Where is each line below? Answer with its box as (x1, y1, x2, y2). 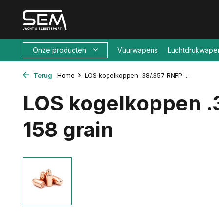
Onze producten (33, 46, 86, 54)
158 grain (23, 117, 114, 142)
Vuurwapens (117, 46, 158, 54)
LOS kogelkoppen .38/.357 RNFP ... (85, 71, 189, 79)
